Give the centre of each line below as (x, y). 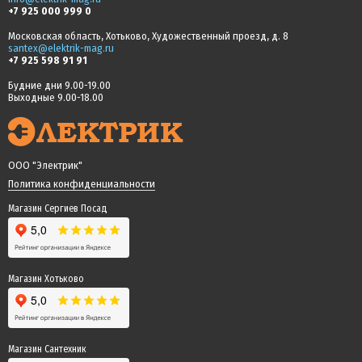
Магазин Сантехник (47, 349)
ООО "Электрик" (45, 165)
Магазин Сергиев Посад (58, 208)
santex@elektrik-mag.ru (61, 48)
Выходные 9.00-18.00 (56, 97)
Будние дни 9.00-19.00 (59, 85)
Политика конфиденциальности (82, 183)
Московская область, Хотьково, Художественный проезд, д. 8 (148, 36)
